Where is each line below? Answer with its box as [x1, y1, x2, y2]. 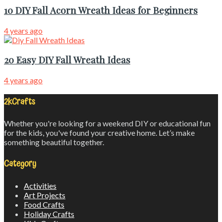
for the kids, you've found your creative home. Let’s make [4, 128, 195, 138]
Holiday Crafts [24, 209, 74, 219]
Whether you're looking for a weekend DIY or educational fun [4, 118, 211, 128]
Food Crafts [24, 199, 64, 209]
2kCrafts [4, 94, 35, 110]
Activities [24, 180, 56, 190]
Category [4, 156, 36, 172]
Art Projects [24, 190, 65, 200]
